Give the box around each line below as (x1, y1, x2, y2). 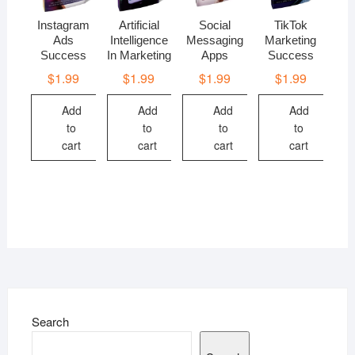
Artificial (118, 18, 159, 32)
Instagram (36, 18, 90, 32)
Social (199, 18, 231, 32)
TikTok (273, 18, 307, 32)
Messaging (186, 33, 244, 48)
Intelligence (109, 33, 168, 48)
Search (31, 312, 69, 330)
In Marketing (106, 48, 171, 63)
